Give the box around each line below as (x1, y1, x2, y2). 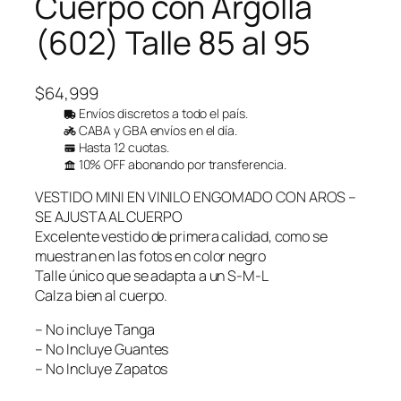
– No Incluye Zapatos (35, 359, 168, 380)
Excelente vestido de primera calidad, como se (35, 226, 328, 247)
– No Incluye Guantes (35, 339, 169, 360)
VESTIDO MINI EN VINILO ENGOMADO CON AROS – (35, 187, 357, 208)
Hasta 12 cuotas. (75, 139, 170, 156)
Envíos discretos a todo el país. (75, 105, 248, 122)
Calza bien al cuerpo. (35, 286, 168, 306)
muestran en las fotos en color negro (35, 246, 266, 267)
